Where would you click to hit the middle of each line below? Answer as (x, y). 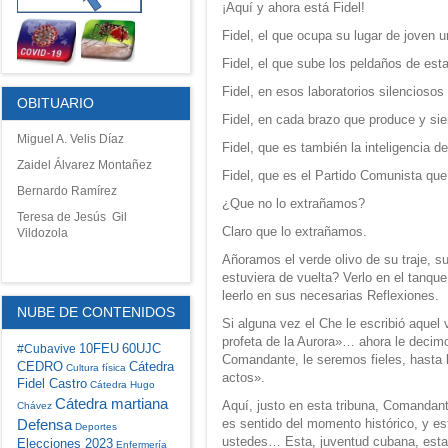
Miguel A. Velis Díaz (70, 139)
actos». (244, 377)
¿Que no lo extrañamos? (294, 203)
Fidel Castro (51, 384)
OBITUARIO (55, 103)
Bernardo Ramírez (66, 191)
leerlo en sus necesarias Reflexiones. (331, 295)
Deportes (95, 426)
